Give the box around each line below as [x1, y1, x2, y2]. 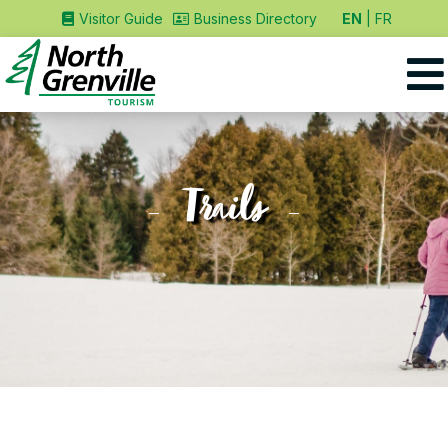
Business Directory [193, 10, 317, 28]
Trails [184, 186, 264, 238]
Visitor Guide [78, 10, 163, 28]
